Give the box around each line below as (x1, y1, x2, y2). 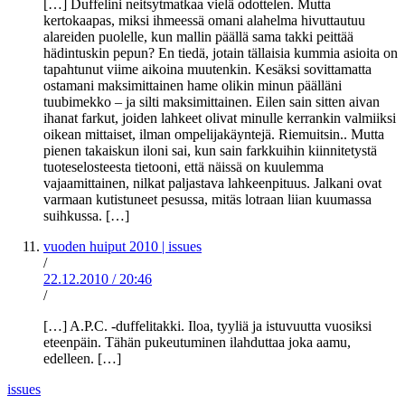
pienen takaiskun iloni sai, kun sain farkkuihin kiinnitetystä (43, 143, 377, 159)
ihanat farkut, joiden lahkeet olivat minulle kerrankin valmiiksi (43, 110, 396, 127)
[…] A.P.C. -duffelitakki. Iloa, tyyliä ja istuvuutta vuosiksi (43, 318, 372, 334)
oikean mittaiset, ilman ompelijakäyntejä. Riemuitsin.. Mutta (43, 127, 384, 143)
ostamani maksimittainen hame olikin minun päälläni (43, 78, 342, 94)
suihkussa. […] (43, 208, 129, 224)
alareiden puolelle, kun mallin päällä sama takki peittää (43, 29, 353, 45)
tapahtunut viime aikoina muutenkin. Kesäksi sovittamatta (43, 61, 372, 78)
